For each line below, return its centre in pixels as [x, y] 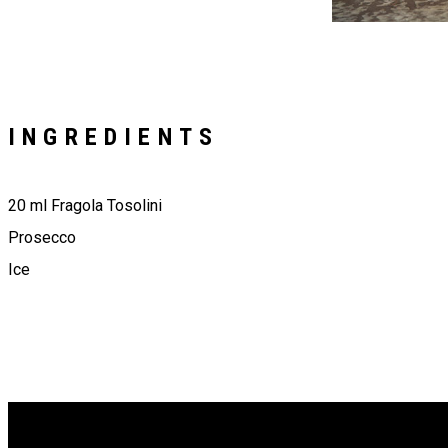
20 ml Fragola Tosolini [85, 206]
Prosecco [42, 238]
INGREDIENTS [114, 137]
